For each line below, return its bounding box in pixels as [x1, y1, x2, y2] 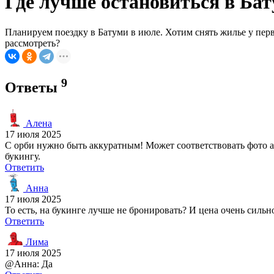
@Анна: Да [5, 258, 53, 269]
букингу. [5, 150, 40, 161]
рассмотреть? [5, 37, 60, 48]
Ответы [5, 79, 61, 95]
